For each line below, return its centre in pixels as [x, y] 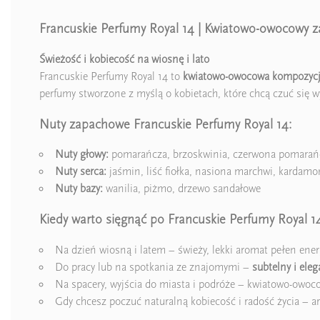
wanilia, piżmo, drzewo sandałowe [182, 189]
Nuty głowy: [82, 155]
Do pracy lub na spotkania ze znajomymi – [154, 267]
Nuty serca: [81, 172]
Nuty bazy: [79, 189]
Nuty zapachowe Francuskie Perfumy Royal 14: [165, 124]
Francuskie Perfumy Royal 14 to [110, 76]
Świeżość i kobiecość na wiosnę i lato [124, 59]
